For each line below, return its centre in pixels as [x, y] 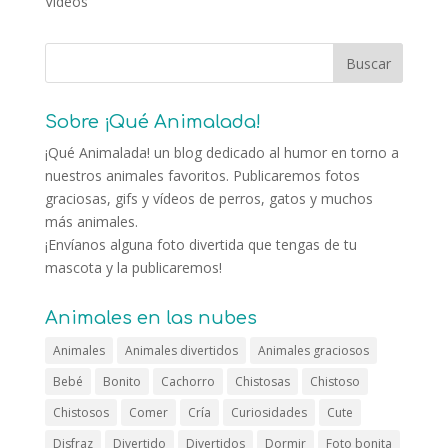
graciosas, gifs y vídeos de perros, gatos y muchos [208, 198]
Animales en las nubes [150, 317]
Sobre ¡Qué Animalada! [152, 121]
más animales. [91, 221]
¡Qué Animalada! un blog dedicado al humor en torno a [221, 152]
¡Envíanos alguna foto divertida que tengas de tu [200, 244]
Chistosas [262, 381]
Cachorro [187, 381]
